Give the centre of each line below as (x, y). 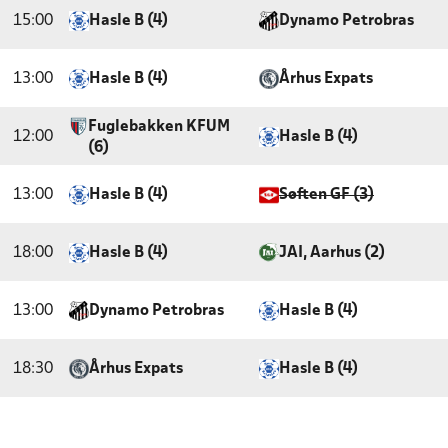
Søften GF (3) (326, 195)
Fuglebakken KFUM (158, 127)
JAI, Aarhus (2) (332, 253)
